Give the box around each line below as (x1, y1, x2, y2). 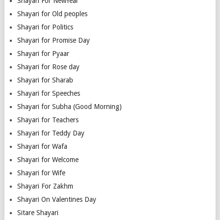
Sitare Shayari (17, 208, 58, 217)
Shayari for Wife (17, 168, 65, 177)
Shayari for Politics (17, 23, 73, 31)
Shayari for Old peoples (17, 9, 87, 18)
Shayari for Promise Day (17, 36, 90, 44)
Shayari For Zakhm (17, 182, 73, 190)
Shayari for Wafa (17, 142, 67, 150)
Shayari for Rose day (17, 62, 80, 71)
